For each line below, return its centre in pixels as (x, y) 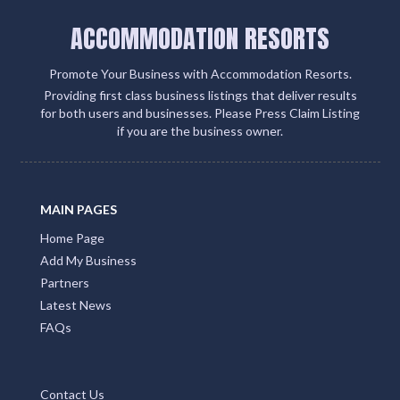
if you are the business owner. (200, 131)
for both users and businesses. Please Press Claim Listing (200, 113)
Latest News (76, 305)
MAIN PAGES (79, 210)
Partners (65, 283)
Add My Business (88, 261)
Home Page (72, 238)
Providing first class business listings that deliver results (200, 96)
